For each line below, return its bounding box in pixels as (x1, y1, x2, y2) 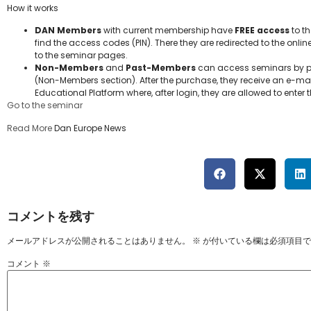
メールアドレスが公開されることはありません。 (7, 235, 190, 247)
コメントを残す (7, 208, 94, 226)
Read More (7, 121, 52, 134)
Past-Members (126, 62, 196, 74)
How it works (7, 1, 58, 14)
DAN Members (35, 24, 101, 37)
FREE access (235, 24, 289, 37)
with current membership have (101, 24, 235, 37)
